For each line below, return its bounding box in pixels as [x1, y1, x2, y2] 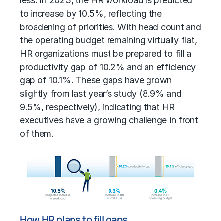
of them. [20, 128, 54, 139]
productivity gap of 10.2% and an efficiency [20, 62, 196, 73]
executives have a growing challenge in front [20, 115, 198, 126]
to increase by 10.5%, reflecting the [20, 8, 162, 19]
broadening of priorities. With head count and [20, 22, 201, 33]
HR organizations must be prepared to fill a [20, 48, 192, 59]
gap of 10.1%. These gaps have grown [20, 75, 172, 86]
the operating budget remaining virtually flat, [20, 35, 197, 46]
